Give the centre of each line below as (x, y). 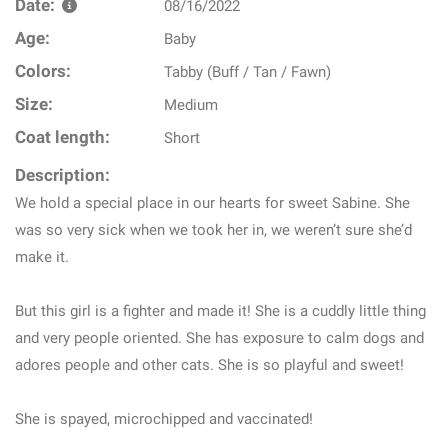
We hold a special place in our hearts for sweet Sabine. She (212, 203)
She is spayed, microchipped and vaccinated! (164, 419)
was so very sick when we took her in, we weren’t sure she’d (213, 230)
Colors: (43, 71)
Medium (191, 105)
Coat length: (62, 137)
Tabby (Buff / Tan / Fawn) (248, 72)
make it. (42, 257)
